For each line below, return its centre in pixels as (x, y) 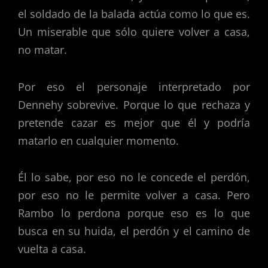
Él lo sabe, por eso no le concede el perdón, (134, 177)
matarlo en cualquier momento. (98, 140)
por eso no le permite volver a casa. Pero (134, 195)
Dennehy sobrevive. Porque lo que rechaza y (134, 104)
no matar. (42, 50)
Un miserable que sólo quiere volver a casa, (134, 32)
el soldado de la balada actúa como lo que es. (134, 14)
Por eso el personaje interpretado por (134, 86)
